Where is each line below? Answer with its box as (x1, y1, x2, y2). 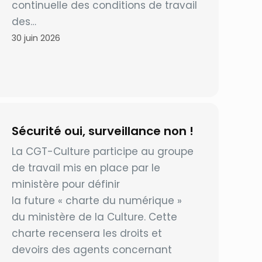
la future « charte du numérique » (12, 194, 182, 208)
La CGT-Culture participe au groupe (12, 144, 194, 158)
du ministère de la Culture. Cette (12, 210, 178, 224)
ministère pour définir (12, 177, 120, 191)
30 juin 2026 (12, 32, 61, 44)
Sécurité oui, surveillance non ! (12, 123, 194, 139)
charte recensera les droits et (12, 226, 163, 240)
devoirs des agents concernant (12, 243, 173, 257)
